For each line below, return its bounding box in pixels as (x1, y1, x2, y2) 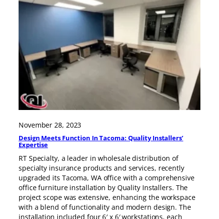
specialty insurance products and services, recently (19, 163, 184, 173)
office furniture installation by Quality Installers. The (19, 183, 188, 193)
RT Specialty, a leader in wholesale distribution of (19, 153, 178, 163)
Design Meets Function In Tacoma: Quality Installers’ (19, 133, 183, 143)
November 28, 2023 (19, 120, 82, 130)
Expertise (19, 140, 48, 150)
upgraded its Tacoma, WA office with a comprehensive (19, 173, 195, 183)
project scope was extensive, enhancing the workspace (19, 193, 196, 202)
